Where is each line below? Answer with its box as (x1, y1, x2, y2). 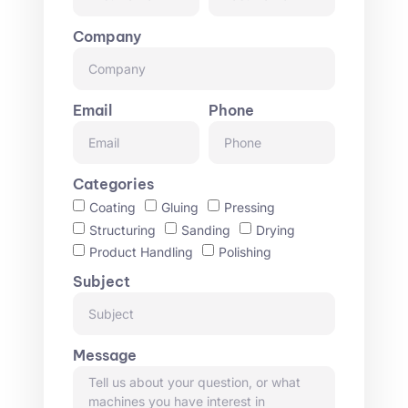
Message (73, 345, 137, 364)
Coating (89, 199, 136, 216)
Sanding (181, 221, 230, 238)
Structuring (89, 221, 156, 238)
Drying (256, 221, 295, 238)
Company (73, 27, 141, 46)
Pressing (224, 199, 275, 216)
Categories (73, 175, 154, 194)
